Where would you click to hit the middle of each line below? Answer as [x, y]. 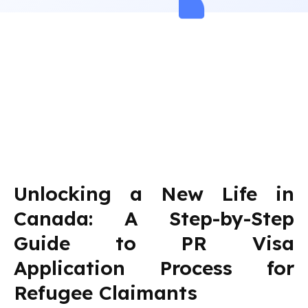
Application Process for [154, 268]
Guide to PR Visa [154, 243]
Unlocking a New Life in [154, 194]
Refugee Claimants [106, 293]
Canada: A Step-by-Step [154, 218]
